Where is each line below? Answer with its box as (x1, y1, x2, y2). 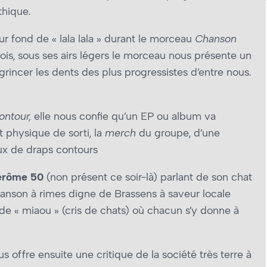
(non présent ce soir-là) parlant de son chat (44, 170, 252, 184)
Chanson (195, 32, 237, 46)
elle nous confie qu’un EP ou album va (31, 110, 216, 123)
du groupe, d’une (136, 126, 220, 140)
